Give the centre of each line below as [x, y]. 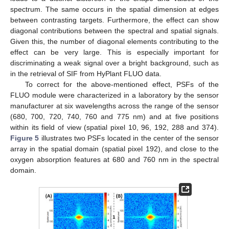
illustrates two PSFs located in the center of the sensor [129, 138]
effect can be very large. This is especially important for [114, 52]
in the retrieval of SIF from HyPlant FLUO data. [86, 73]
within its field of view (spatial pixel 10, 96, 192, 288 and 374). [114, 127]
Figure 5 [25, 138]
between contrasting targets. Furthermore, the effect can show [114, 20]
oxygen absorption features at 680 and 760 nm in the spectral [114, 159]
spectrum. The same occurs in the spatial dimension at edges [114, 9]
